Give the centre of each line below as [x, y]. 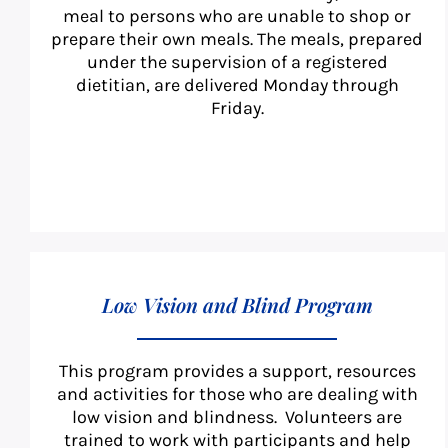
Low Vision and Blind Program [237, 305]
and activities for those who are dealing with [237, 394]
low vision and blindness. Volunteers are [237, 417]
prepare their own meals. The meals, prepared [237, 39]
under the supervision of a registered [237, 62]
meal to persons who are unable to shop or [237, 16]
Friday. [237, 108]
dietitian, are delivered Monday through [237, 85]
